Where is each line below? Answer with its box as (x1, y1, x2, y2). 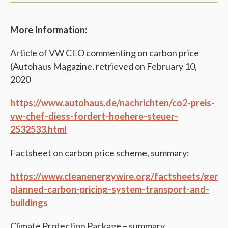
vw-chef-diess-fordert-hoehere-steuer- (10, 110, 178, 122)
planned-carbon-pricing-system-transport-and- (10, 183, 209, 195)
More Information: (10, 23, 87, 35)
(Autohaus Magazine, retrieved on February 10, (10, 60, 197, 72)
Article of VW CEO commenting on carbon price (10, 47, 199, 59)
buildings (10, 196, 48, 208)
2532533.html (10, 123, 67, 135)
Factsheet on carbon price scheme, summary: (10, 147, 189, 158)
